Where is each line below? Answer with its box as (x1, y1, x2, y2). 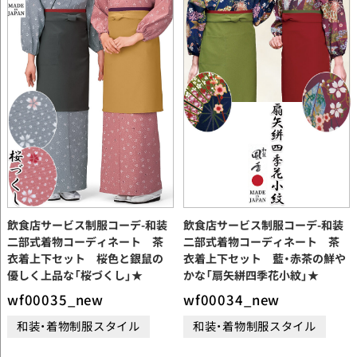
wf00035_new (6, 290, 104, 310)
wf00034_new (182, 290, 280, 310)
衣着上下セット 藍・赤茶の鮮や (182, 250, 346, 267)
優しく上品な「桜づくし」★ (6, 267, 143, 284)
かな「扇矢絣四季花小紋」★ (182, 267, 319, 284)
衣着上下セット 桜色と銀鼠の (6, 250, 163, 267)
